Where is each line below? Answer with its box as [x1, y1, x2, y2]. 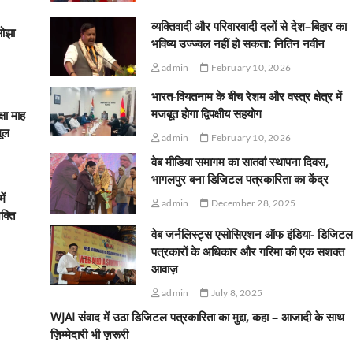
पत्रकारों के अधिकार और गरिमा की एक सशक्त [150, 243, 344, 259]
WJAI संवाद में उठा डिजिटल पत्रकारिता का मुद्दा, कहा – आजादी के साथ [50, 308, 344, 325]
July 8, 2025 [209, 286, 263, 299]
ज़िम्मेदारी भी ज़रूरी [50, 325, 128, 342]
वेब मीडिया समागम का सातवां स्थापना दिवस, [150, 153, 329, 169]
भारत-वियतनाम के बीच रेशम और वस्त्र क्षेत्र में [150, 87, 342, 104]
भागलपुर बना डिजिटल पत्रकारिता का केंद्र [150, 170, 329, 187]
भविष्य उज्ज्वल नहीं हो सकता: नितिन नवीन [150, 35, 325, 52]
